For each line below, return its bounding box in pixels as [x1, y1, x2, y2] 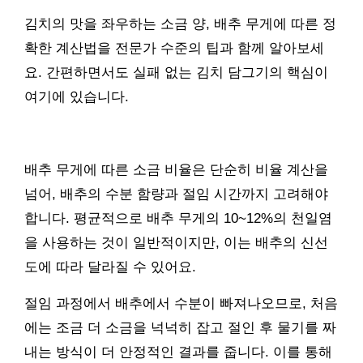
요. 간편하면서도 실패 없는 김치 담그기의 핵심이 [24, 64, 328, 80]
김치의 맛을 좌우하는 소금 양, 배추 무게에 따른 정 [24, 15, 336, 32]
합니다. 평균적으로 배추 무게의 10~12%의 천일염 [24, 210, 332, 226]
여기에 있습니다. [24, 88, 129, 105]
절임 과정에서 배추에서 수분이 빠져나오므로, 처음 [24, 295, 338, 311]
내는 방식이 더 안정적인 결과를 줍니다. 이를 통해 [24, 344, 332, 360]
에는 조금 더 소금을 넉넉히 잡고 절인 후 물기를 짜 [24, 319, 336, 335]
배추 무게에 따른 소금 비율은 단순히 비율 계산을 [24, 161, 328, 177]
